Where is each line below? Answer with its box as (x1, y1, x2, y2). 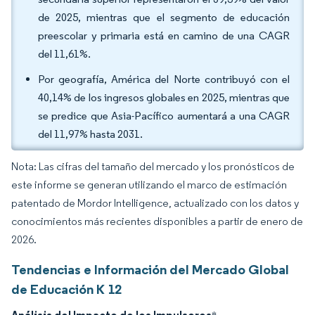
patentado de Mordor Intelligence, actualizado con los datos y (11, 196, 299, 210)
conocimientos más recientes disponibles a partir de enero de (11, 214, 303, 228)
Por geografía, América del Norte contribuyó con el (38, 72, 290, 86)
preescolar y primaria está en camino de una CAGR (38, 29, 290, 42)
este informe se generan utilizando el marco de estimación (11, 178, 287, 191)
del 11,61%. (38, 47, 91, 60)
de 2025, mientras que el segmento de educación (38, 11, 290, 24)
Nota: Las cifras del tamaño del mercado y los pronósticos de (11, 160, 295, 173)
